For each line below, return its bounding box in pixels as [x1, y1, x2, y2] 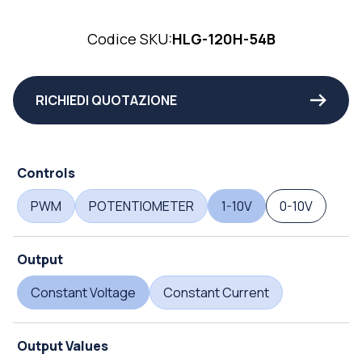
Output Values [17, 337, 108, 356]
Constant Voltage [31, 284, 136, 302]
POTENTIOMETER [89, 197, 194, 216]
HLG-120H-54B [171, 29, 276, 49]
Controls [17, 164, 75, 183]
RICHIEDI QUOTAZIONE [36, 91, 177, 110]
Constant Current [163, 284, 269, 302]
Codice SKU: [86, 29, 172, 49]
